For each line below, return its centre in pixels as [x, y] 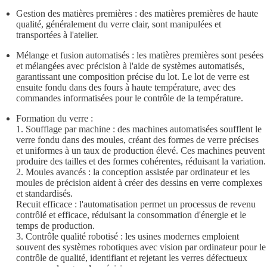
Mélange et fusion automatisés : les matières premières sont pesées [140, 55]
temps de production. [56, 225]
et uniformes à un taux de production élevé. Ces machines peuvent [141, 150]
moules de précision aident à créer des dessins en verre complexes [139, 182]
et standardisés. [45, 193]
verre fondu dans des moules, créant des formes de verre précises [138, 139]
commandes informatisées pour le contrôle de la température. [130, 98]
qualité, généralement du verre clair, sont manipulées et [119, 24]
